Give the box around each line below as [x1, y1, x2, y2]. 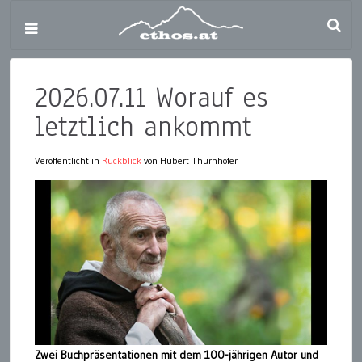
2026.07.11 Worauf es [35, 78, 267, 116]
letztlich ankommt [35, 107, 251, 145]
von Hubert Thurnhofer [141, 154, 238, 166]
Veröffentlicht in [35, 154, 102, 166]
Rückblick [102, 154, 141, 166]
